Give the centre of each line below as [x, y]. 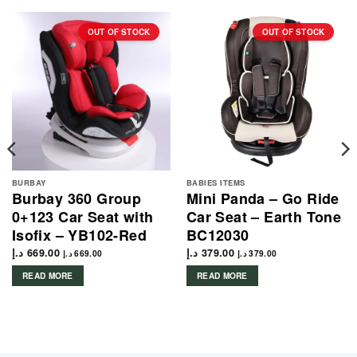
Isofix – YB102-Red [79, 235]
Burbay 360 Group [76, 199]
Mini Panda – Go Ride [263, 199]
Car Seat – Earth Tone [264, 217]
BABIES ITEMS [216, 182]
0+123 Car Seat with [82, 217]
